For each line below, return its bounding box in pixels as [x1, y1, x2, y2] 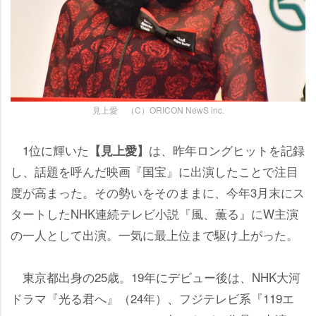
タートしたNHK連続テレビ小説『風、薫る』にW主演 [11, 205, 298, 223]
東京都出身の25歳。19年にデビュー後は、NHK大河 [11, 268, 300, 286]
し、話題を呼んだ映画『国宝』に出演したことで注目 [11, 162, 298, 181]
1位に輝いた [11, 141, 89, 159]
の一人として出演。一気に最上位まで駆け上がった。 [11, 226, 298, 244]
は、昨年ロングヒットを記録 [149, 141, 305, 159]
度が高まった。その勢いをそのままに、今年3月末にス [11, 183, 305, 202]
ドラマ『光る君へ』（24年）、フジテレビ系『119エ [11, 289, 294, 308]
